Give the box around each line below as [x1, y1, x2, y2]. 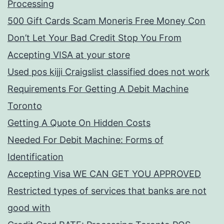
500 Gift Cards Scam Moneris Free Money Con [7, 15, 205, 26]
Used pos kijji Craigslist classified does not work [7, 66, 209, 77]
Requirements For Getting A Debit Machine [7, 83, 188, 94]
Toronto [7, 100, 42, 111]
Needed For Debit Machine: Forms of [7, 134, 163, 145]
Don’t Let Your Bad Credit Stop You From [7, 32, 181, 43]
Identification [7, 151, 63, 162]
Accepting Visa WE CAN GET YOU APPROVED [7, 168, 201, 179]
